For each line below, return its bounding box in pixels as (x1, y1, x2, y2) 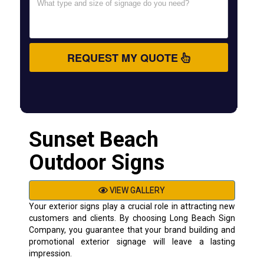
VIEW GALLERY (108, 185, 166, 195)
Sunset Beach (28, 127, 159, 152)
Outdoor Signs (28, 150, 164, 175)
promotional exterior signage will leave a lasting (28, 236, 236, 246)
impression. (28, 248, 72, 258)
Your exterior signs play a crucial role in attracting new (28, 201, 236, 211)
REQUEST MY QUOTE (67, 52, 181, 63)
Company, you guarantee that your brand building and (28, 225, 236, 235)
